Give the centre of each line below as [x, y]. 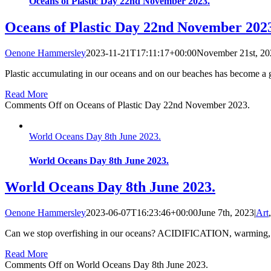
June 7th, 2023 [226, 212]
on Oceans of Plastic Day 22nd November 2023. [156, 105]
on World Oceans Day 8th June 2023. [135, 264]
